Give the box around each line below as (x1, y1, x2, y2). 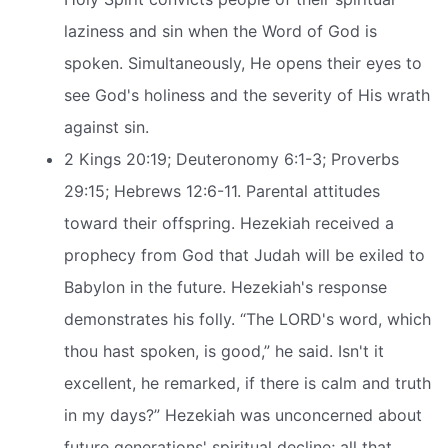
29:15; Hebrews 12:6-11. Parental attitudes (64, 180, 380, 201)
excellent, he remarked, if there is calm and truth (64, 372, 431, 393)
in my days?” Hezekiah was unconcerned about (64, 404, 422, 425)
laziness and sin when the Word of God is (64, 20, 377, 41)
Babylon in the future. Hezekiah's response (64, 276, 387, 297)
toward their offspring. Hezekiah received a (64, 212, 394, 233)
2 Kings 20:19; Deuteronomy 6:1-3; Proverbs (64, 148, 399, 169)
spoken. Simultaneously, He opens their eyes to (64, 52, 422, 73)
